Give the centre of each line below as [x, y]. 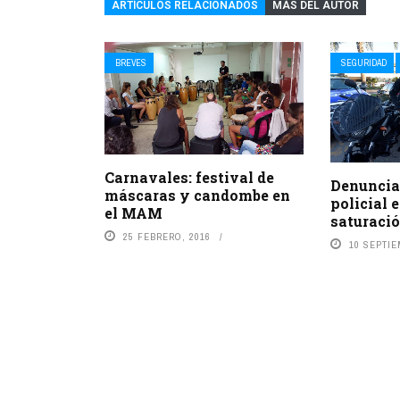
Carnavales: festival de [189, 177]
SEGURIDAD [364, 62]
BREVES [131, 62]
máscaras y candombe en [197, 195]
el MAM [133, 212]
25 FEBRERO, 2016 [167, 236]
